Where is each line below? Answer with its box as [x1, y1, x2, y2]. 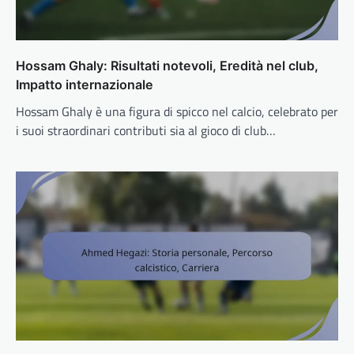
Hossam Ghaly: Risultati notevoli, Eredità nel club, [16, 58, 318, 73]
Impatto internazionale [16, 77, 153, 92]
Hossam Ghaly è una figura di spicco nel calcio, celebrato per [16, 102, 338, 121]
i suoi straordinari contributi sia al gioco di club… [16, 121, 276, 140]
